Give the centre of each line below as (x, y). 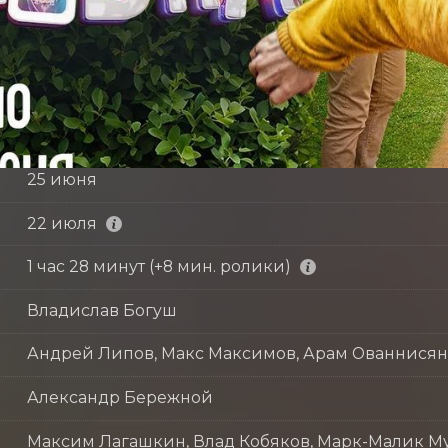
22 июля (61, 223)
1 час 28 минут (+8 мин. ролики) (158, 267)
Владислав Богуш (101, 310)
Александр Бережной (119, 397)
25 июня (61, 179)
